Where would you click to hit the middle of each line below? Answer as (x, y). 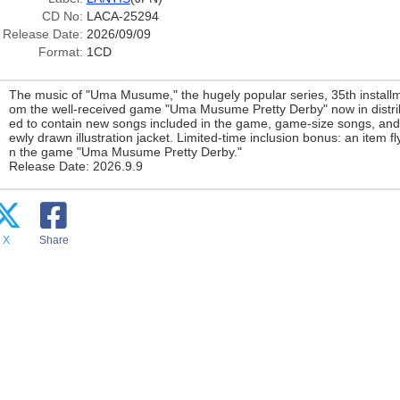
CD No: (62, 16)
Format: (60, 52)
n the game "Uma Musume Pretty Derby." (125, 152)
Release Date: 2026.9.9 (75, 166)
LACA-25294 (122, 16)
